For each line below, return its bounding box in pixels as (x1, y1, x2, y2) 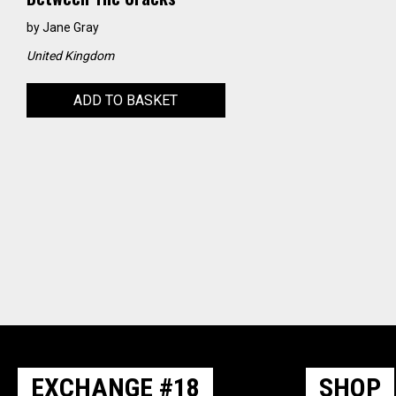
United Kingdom (27, 49, 114, 64)
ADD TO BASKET (73, 92, 179, 110)
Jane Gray (42, 20, 99, 35)
